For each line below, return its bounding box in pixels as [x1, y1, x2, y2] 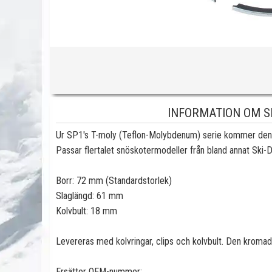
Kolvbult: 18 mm [56, 205, 117, 217]
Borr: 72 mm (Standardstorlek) [56, 175, 172, 186]
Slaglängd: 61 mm [56, 190, 123, 202]
